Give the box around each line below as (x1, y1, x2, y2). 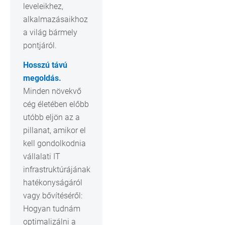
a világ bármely (23, 27, 77, 37)
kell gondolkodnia (23, 138, 86, 148)
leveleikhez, (23, 1, 63, 11)
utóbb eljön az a (23, 112, 80, 122)
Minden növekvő (23, 86, 81, 96)
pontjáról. (23, 40, 57, 50)
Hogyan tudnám (23, 203, 80, 213)
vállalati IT (23, 151, 60, 161)
